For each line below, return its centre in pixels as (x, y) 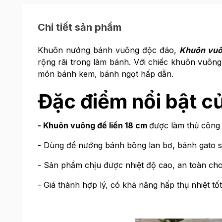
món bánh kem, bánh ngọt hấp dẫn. (105, 74)
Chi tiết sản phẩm (79, 27)
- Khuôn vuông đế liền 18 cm (93, 125)
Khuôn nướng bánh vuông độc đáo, (109, 50)
